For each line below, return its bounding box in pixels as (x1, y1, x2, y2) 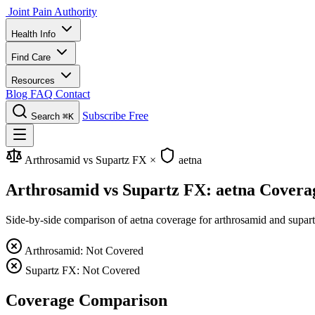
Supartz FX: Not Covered (25, 264, 140, 276)
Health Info (11, 29, 58, 39)
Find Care (11, 52, 53, 63)
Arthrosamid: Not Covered (25, 244, 143, 257)
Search (31, 111, 60, 122)
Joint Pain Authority (8, 6, 97, 18)
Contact (56, 88, 90, 100)
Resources (11, 75, 58, 86)
